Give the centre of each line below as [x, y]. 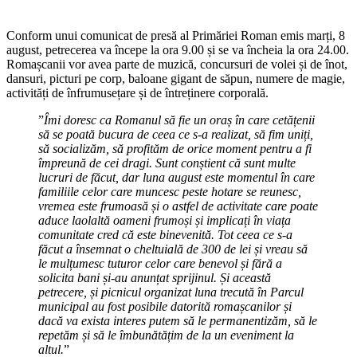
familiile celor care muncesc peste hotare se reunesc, [170, 191]
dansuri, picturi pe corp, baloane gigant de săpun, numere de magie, [176, 78]
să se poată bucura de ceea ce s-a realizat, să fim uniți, [176, 134]
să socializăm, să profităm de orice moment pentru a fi [175, 148]
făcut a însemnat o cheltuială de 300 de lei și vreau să [173, 249]
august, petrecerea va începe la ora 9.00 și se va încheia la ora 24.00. [178, 49]
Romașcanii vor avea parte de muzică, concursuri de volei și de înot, [177, 64]
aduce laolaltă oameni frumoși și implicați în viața [165, 220]
